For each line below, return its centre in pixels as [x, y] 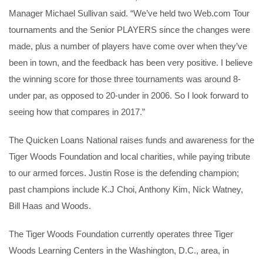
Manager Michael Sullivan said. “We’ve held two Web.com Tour [129, 13]
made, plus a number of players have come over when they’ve [128, 46]
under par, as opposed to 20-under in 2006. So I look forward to [129, 95]
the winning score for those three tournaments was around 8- [125, 79]
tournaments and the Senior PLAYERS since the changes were [129, 30]
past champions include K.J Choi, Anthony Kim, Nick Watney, [126, 189]
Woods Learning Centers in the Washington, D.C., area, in [119, 250]
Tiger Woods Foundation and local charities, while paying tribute [129, 156]
